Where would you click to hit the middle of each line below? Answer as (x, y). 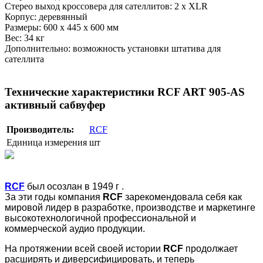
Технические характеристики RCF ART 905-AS (125, 92)
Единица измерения (47, 143)
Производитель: (40, 130)
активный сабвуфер (55, 105)
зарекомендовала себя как (182, 197)
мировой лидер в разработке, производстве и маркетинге (130, 208)
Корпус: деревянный (47, 16)
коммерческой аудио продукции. (75, 229)
